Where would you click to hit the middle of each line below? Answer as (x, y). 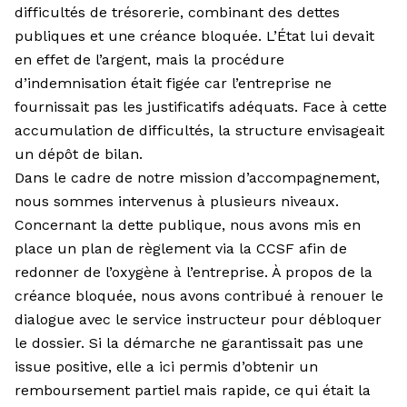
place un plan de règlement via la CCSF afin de (181, 248)
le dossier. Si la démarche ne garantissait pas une (189, 342)
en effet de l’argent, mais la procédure (149, 59)
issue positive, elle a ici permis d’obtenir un (166, 366)
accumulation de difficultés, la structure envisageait (199, 130)
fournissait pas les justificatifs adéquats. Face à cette (201, 106)
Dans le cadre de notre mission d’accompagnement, (197, 177)
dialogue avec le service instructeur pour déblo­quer (198, 319)
